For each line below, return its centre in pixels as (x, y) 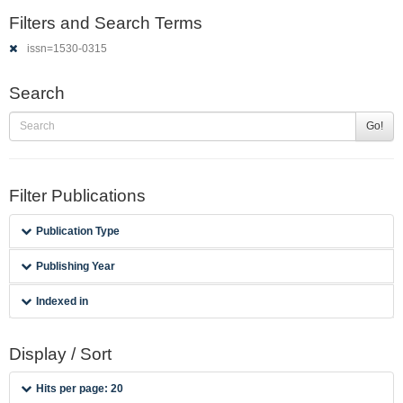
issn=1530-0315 (66, 49)
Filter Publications (77, 195)
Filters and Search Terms (106, 22)
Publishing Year (76, 266)
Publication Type (78, 231)
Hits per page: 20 (80, 389)
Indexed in (63, 301)
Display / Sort (60, 354)
